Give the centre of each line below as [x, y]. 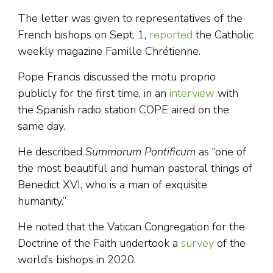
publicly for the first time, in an [94, 94]
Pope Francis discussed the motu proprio [117, 77]
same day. [41, 126]
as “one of [221, 152]
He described [51, 152]
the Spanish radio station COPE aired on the [123, 110]
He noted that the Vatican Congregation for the [131, 227]
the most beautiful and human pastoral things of [135, 168]
